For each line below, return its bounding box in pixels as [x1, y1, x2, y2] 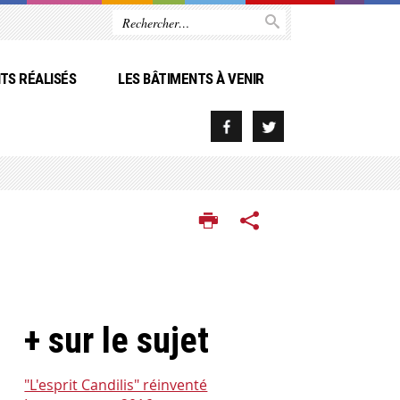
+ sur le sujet [24, 320, 210, 362]
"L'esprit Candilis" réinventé [24, 375, 208, 396]
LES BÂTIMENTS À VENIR [118, 70, 264, 87]
